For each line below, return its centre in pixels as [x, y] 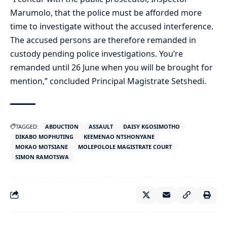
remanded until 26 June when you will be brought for [111, 67]
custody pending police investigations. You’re [97, 53]
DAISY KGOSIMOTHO [152, 126]
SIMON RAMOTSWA [42, 157]
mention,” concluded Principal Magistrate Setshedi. [108, 81]
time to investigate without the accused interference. [112, 26]
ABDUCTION [62, 126]
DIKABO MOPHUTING [44, 136]
